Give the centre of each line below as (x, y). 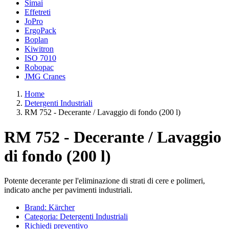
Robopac (39, 67)
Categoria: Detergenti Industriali (76, 217)
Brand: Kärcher (50, 208)
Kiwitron (39, 49)
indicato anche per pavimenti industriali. (68, 190)
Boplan (36, 39)
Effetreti (38, 12)
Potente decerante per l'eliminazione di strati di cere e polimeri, (105, 181)
